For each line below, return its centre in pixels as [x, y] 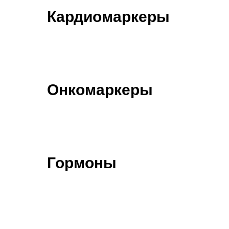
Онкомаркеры [100, 90]
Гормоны [82, 163]
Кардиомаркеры [108, 17]
